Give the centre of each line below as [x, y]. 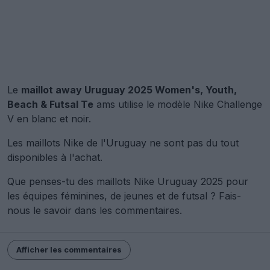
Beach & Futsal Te [50, 104]
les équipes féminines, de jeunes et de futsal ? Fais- [124, 196]
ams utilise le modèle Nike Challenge [178, 104]
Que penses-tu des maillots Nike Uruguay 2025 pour [128, 181]
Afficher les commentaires [69, 249]
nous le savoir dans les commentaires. [95, 210]
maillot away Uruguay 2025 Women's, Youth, [129, 89]
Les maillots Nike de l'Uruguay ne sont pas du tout [123, 143]
